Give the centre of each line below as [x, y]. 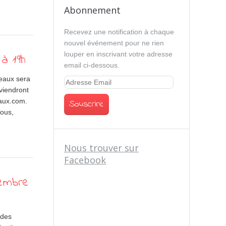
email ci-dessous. [92, 65]
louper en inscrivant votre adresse [118, 54]
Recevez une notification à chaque [119, 32]
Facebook [85, 160]
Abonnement [92, 10]
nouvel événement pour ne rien [114, 43]
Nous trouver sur [101, 148]
